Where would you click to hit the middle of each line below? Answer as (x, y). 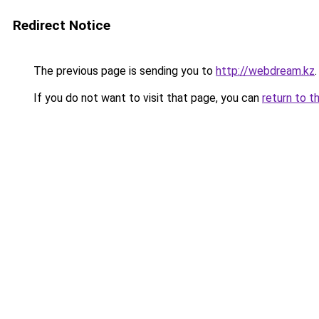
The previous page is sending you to (123, 71)
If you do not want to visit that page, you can (146, 98)
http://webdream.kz (265, 71)
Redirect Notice (62, 25)
